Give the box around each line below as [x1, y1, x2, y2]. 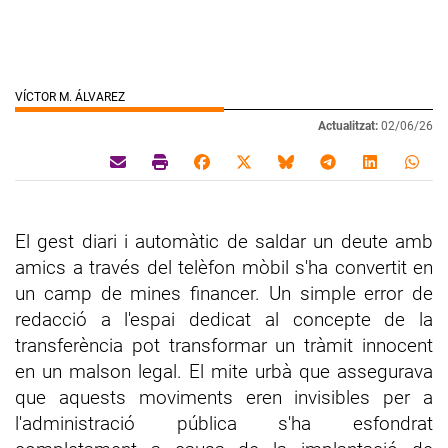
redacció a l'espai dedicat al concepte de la [15, 308, 433, 332]
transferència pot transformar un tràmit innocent [15, 334, 433, 358]
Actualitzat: [318, 119, 378, 134]
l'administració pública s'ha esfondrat [15, 412, 433, 436]
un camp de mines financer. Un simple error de [15, 282, 433, 306]
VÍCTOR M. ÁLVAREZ [15, 90, 125, 105]
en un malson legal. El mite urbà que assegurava [15, 360, 433, 384]
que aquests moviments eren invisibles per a [15, 386, 433, 410]
